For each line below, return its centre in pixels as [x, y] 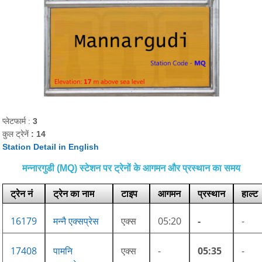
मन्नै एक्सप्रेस [76, 221]
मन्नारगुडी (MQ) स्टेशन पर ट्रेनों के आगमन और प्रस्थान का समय [131, 168]
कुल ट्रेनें [17, 134]
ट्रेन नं [22, 193]
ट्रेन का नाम [74, 193]
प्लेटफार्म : [18, 121]
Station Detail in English [51, 146]
